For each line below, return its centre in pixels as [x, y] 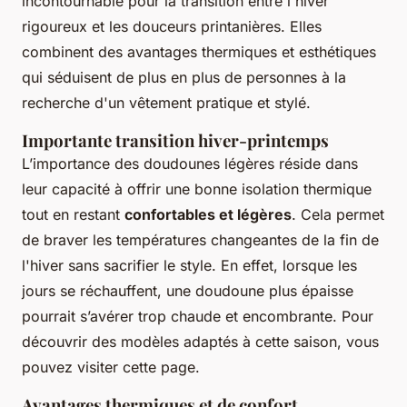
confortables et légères [208, 214]
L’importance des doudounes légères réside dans [190, 163]
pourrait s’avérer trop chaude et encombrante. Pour [198, 316]
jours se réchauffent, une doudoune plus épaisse [188, 290]
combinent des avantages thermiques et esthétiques [199, 51]
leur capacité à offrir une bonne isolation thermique [197, 189]
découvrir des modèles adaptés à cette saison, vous [200, 341]
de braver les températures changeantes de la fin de [200, 239]
